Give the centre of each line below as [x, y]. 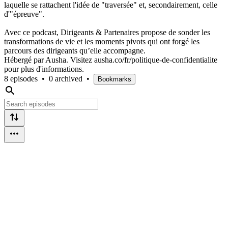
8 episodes [21, 78]
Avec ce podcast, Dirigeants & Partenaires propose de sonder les [107, 32]
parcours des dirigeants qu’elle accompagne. [77, 50]
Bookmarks [115, 79]
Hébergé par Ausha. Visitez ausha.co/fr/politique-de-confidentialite [111, 60]
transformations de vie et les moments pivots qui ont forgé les [102, 41]
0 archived [66, 78]
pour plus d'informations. [44, 69]
